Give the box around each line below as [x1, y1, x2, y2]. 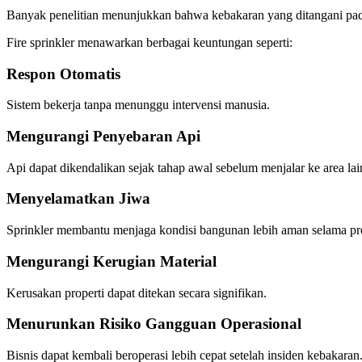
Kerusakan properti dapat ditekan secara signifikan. [6, 285, 267, 300]
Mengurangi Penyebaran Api [6, 127, 200, 145]
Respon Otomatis [6, 65, 120, 82]
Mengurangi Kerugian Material [6, 252, 217, 270]
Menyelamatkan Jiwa [6, 190, 150, 208]
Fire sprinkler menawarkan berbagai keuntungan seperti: [6, 35, 293, 49]
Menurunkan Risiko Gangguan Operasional [6, 315, 301, 333]
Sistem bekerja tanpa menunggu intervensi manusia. [6, 98, 270, 112]
